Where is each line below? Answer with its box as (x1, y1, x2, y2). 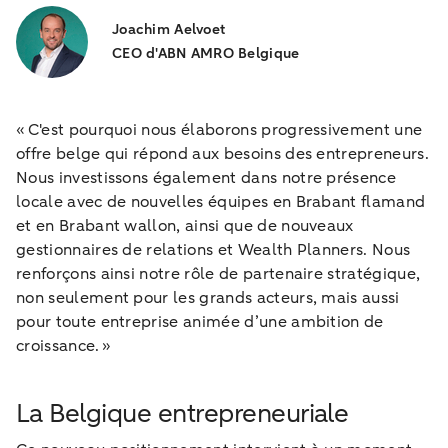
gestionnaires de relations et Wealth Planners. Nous (16, 238, 411, 261)
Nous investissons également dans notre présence (16, 166, 397, 189)
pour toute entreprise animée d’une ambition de (16, 310, 384, 333)
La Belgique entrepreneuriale (16, 395, 349, 431)
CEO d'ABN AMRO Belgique (112, 43, 300, 63)
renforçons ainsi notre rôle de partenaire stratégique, (16, 262, 421, 285)
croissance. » (16, 334, 112, 357)
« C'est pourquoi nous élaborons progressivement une (16, 118, 423, 141)
